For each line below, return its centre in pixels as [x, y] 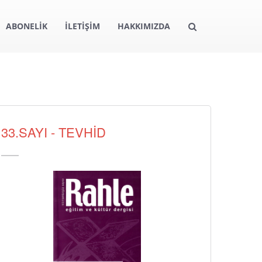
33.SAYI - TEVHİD [54, 132]
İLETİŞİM [82, 26]
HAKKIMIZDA [144, 26]
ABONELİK [27, 26]
